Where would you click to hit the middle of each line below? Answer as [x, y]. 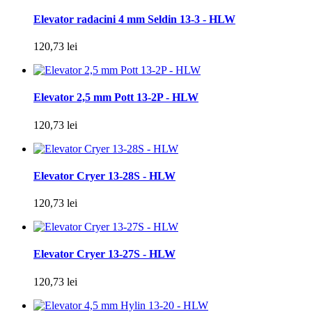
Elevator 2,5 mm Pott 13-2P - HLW [116, 97]
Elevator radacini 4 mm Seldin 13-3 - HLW [134, 19]
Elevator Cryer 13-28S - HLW [104, 175]
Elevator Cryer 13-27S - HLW [104, 254]
